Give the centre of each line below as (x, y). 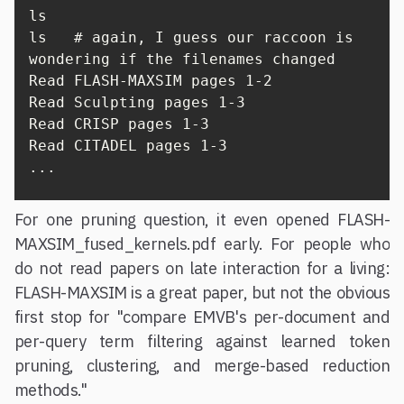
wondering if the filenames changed (182, 59)
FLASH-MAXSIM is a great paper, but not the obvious (202, 293)
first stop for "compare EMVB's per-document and (202, 317)
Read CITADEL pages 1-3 (128, 146)
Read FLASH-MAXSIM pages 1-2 (151, 81)
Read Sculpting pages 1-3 (137, 102)
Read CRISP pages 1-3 (119, 124)
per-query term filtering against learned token (202, 341)
